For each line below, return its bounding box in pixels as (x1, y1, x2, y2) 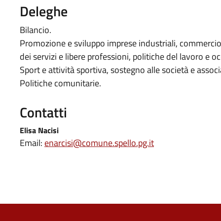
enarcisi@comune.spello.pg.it (44, 136, 154, 149)
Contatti (20, 102, 67, 123)
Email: (20, 136, 44, 149)
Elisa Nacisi (20, 124, 59, 136)
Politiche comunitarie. (20, 76, 101, 90)
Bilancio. (20, 23, 51, 37)
